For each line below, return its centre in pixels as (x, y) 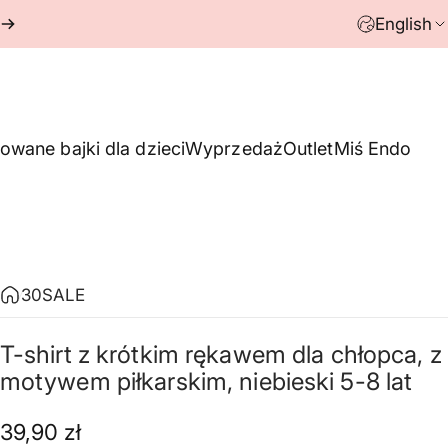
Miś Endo (372, 149)
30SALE (53, 294)
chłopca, (377, 355)
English (403, 23)
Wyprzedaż (234, 149)
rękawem (235, 355)
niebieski (287, 381)
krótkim (137, 355)
